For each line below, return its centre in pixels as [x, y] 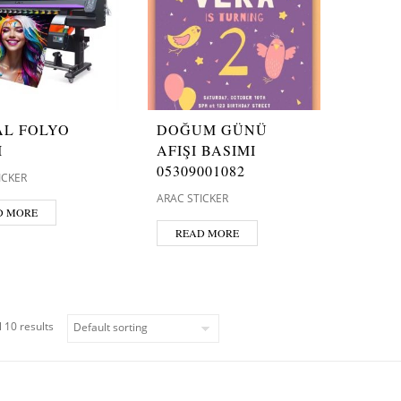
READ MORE [207, 232]
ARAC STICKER [192, 198]
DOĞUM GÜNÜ [212, 129]
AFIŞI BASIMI [206, 149]
